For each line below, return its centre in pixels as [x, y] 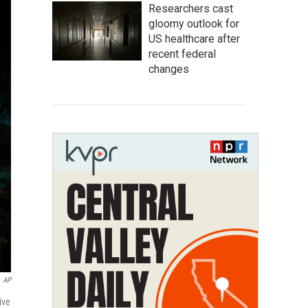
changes [169, 69]
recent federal [182, 54]
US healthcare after [194, 39]
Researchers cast [191, 9]
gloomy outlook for [194, 24]
